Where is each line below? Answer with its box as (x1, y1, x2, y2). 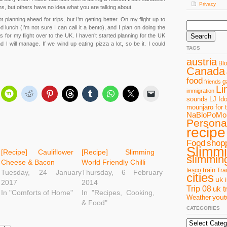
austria (186, 56, 217, 67)
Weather (186, 194, 211, 201)
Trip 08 (186, 184, 211, 193)
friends (204, 79, 221, 85)
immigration (186, 88, 214, 94)
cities (186, 171, 214, 184)
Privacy (199, 1, 216, 7)
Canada (186, 65, 225, 78)
